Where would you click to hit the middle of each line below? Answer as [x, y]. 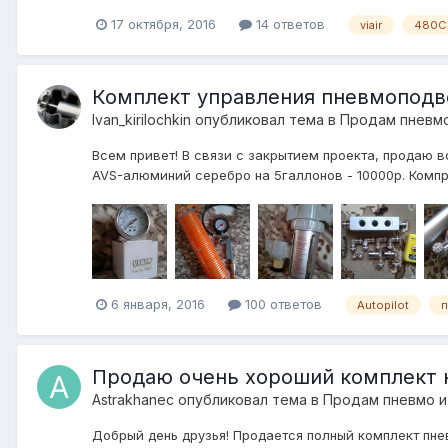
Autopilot [383, 304]
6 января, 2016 [158, 304]
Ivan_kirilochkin [141, 120]
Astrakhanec [133, 399]
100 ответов [281, 304]
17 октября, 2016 [163, 24]
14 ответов [288, 24]
